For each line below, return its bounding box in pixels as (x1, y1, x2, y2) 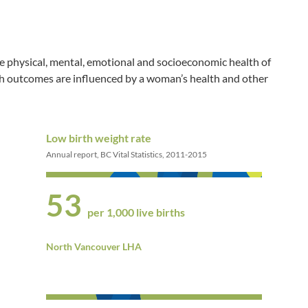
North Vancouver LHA (46, 240, 142, 252)
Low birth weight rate (46, 131, 152, 144)
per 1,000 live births (87, 205, 186, 219)
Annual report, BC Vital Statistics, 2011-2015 (46, 148, 208, 159)
